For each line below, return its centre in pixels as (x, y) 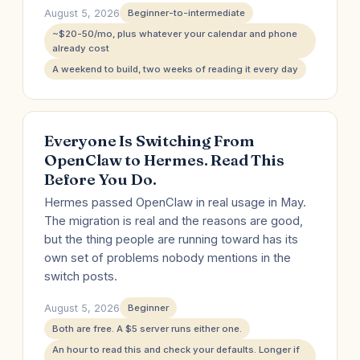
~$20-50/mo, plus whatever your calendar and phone (175, 34)
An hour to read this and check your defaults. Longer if (176, 350)
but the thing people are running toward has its (171, 239)
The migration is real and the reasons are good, (174, 221)
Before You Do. (100, 179)
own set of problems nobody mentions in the (168, 258)
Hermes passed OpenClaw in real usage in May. (175, 202)
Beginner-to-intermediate (186, 13)
